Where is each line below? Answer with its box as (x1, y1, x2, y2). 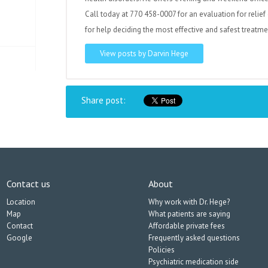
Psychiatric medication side (148, 257, 239, 267)
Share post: (81, 95, 126, 106)
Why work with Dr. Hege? (148, 197, 230, 207)
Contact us (7, 178, 50, 190)
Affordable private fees (148, 221, 225, 231)
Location (7, 197, 35, 207)
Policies (148, 245, 175, 255)
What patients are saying (148, 209, 230, 219)
